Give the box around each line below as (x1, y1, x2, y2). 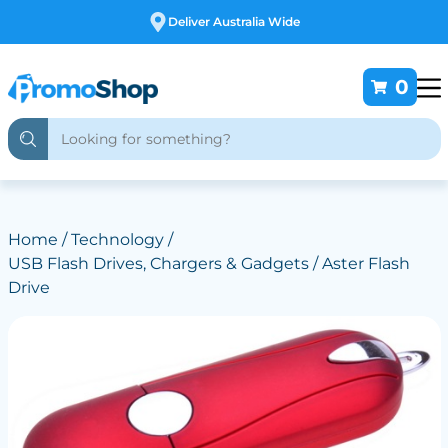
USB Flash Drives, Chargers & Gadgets (7, 254, 309, 273)
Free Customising (206, 14, 314, 29)
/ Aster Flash (308, 254, 410, 273)
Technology (70, 230, 164, 249)
